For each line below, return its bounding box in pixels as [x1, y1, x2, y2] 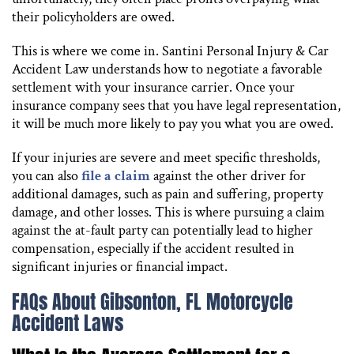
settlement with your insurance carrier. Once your [12, 77, 295, 96]
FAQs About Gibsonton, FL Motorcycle [12, 287, 293, 316]
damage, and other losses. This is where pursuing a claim [12, 202, 325, 221]
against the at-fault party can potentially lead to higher [12, 220, 313, 239]
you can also [12, 166, 81, 185]
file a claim [81, 166, 150, 185]
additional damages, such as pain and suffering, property [12, 184, 323, 203]
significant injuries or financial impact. [12, 257, 228, 276]
